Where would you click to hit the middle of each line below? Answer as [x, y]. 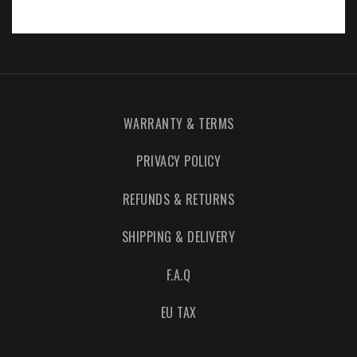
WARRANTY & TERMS [178, 123]
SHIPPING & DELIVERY [178, 237]
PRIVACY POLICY [178, 161]
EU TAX [178, 313]
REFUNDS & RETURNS [178, 199]
